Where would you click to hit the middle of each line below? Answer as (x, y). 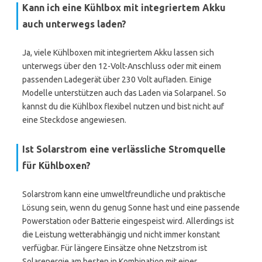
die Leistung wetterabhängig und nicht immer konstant (121, 235)
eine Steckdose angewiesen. (74, 120)
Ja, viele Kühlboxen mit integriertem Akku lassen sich (118, 53)
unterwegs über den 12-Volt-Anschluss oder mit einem (122, 66)
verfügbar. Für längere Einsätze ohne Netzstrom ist (115, 248)
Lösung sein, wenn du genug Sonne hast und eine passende (131, 208)
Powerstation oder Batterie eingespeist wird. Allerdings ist (128, 221)
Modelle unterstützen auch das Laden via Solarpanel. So (124, 93)
